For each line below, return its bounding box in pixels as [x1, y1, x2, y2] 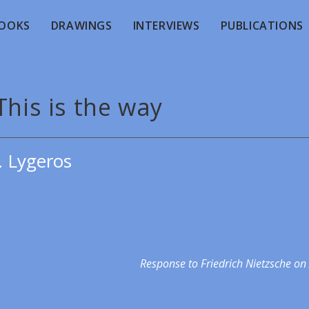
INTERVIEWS [132, 18, 200, 33]
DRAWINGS [50, 18, 112, 33]
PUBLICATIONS [220, 18, 303, 33]
